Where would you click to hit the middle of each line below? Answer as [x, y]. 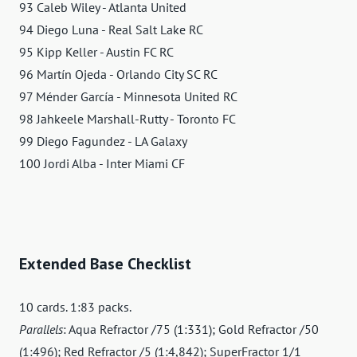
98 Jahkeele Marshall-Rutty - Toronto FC [127, 118]
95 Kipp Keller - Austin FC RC [96, 51]
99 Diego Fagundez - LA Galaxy [103, 141]
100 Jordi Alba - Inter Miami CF [102, 163]
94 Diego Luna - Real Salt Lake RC [111, 29]
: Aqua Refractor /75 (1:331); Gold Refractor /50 [191, 329]
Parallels [41, 329]
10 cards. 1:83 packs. [75, 306]
